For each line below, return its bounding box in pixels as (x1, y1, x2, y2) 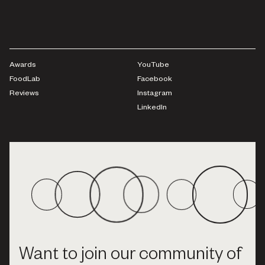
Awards (9, 61, 36, 70)
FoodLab (9, 75, 40, 84)
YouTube (137, 61, 169, 70)
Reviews (9, 89, 39, 98)
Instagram (137, 89, 172, 98)
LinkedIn (137, 104, 167, 112)
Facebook (137, 75, 172, 84)
